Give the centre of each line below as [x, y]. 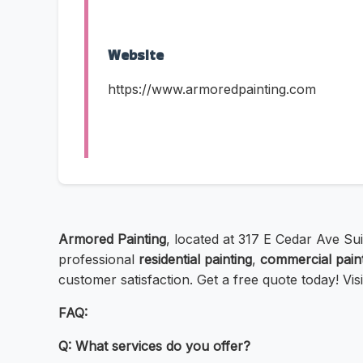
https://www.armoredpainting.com [212, 90]
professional [98, 260]
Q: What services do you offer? [154, 346]
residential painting [195, 260]
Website [136, 56]
